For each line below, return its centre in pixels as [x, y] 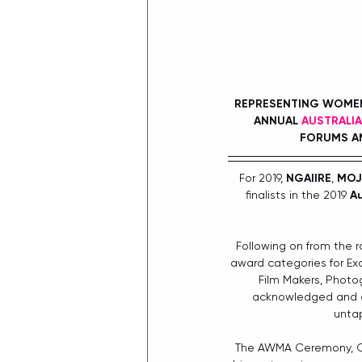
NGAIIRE [308, 179]
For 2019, [262, 178]
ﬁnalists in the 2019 [297, 195]
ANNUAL [277, 121]
